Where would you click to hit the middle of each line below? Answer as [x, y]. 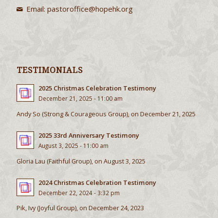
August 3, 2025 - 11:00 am [73, 145]
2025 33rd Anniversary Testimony [89, 135]
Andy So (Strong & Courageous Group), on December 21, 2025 [106, 114]
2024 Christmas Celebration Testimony [97, 182]
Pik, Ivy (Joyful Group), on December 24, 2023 [80, 208]
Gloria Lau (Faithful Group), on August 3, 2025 [81, 161]
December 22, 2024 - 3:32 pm [79, 192]
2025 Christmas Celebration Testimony [97, 88]
